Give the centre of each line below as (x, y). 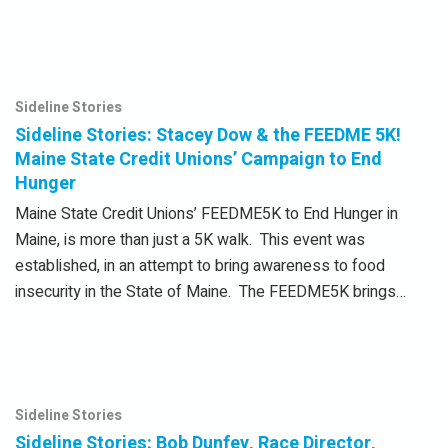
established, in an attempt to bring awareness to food (200, 266)
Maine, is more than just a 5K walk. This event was (190, 240)
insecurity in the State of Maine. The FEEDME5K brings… (210, 292)
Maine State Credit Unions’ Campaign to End (198, 160)
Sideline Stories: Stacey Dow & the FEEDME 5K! (208, 136)
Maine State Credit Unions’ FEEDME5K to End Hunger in (206, 214)
